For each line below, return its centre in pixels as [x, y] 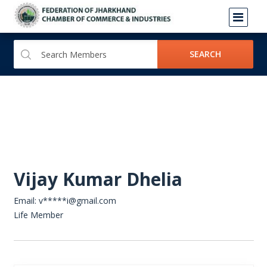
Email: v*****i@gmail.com [65, 201]
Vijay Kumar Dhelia [98, 179]
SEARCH [206, 54]
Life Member [38, 215]
